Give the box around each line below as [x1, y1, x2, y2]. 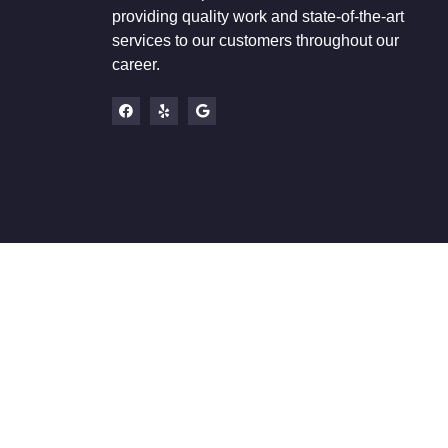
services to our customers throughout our [112, 32, 399, 50]
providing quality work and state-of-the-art [112, 8, 404, 26]
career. [112, 56, 160, 74]
